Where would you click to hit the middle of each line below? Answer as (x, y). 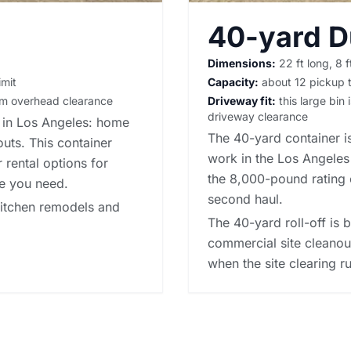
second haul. (245, 199)
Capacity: (233, 81)
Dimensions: (242, 63)
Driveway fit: (242, 100)
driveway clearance (258, 116)
